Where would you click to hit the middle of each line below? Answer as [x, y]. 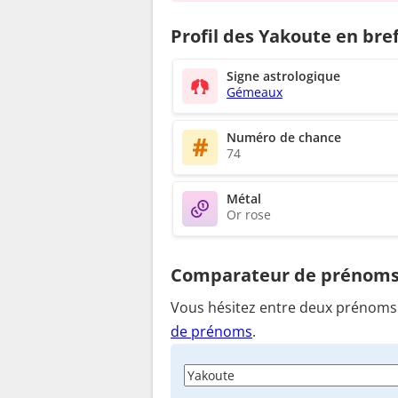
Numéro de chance [284, 137]
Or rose [249, 214]
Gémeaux [255, 92]
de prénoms [211, 332]
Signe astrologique [283, 76]
